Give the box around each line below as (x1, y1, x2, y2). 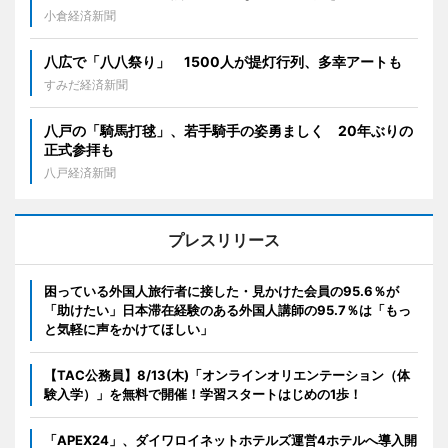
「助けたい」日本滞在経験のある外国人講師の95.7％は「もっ (44, 301, 411, 318)
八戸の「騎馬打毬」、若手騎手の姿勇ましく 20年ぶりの (44, 121, 413, 139)
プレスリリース (168, 229, 280, 250)
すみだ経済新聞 (44, 76, 128, 92)
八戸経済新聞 (44, 164, 116, 180)
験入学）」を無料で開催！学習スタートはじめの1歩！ (44, 385, 362, 402)
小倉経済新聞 (44, 7, 116, 23)
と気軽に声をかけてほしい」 (44, 320, 213, 337)
